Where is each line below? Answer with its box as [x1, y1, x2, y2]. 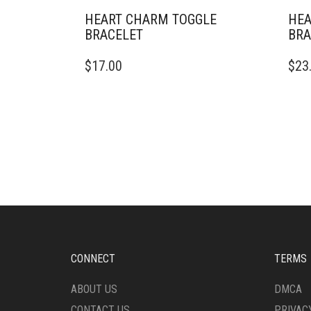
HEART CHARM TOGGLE [85, 11, 217, 28]
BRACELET [85, 26, 143, 43]
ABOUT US [71, 283, 117, 296]
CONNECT [71, 252, 115, 265]
